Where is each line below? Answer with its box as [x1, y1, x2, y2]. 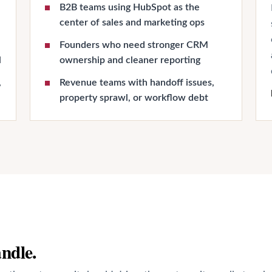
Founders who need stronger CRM [59, 40, 209, 50]
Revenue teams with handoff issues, [59, 78, 215, 87]
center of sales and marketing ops [59, 18, 205, 27]
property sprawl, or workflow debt [59, 93, 209, 103]
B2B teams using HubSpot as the [59, 2, 200, 12]
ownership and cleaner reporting [59, 55, 201, 65]
